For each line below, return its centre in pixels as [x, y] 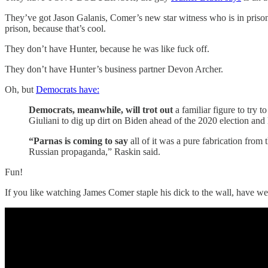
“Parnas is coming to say [78, 141]
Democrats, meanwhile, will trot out [101, 109]
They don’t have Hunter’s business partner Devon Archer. [114, 69]
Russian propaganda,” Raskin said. [95, 151]
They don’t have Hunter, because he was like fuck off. [107, 48]
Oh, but [20, 89]
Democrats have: [68, 89]
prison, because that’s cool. [55, 28]
